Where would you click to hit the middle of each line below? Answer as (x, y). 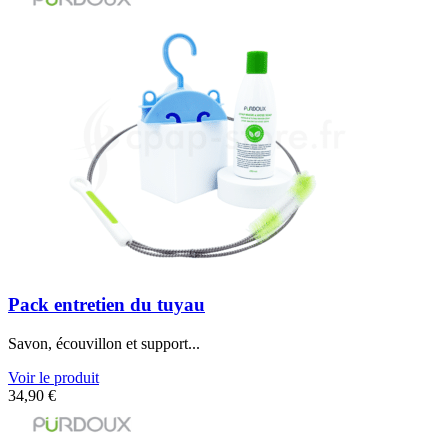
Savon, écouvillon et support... (104, 343)
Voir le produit (53, 377)
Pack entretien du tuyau (106, 304)
